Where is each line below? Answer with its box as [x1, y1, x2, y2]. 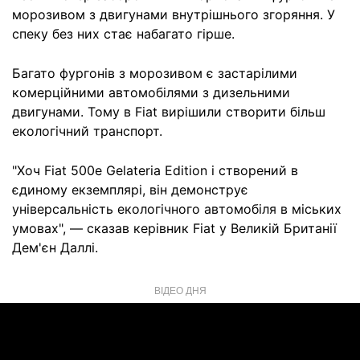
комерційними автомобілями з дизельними [12, 84, 290, 100]
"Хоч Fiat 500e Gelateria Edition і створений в [12, 162, 298, 178]
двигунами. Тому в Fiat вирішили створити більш [12, 104, 325, 120]
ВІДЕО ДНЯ [153, 283, 207, 297]
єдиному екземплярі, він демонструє [12, 182, 248, 198]
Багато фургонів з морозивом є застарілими [12, 65, 297, 81]
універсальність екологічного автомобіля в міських [12, 201, 342, 217]
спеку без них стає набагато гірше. [12, 26, 235, 42]
